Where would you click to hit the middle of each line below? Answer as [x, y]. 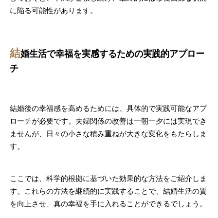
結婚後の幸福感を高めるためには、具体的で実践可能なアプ [108, 108]
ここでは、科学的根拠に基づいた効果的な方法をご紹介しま [108, 178]
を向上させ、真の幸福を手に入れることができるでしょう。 [108, 204]
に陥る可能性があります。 [54, 10]
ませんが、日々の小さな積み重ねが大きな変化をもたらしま [108, 134]
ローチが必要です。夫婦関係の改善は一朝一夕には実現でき [108, 121]
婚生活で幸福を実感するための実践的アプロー [113, 53]
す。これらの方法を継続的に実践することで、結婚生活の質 [108, 191]
